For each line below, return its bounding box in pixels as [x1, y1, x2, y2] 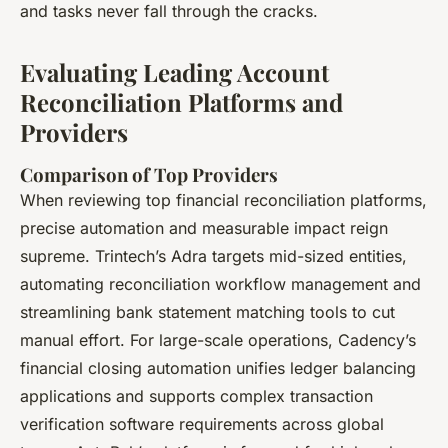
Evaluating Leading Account [20, 55, 329, 88]
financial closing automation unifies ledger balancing [20, 357, 416, 378]
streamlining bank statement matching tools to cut [20, 301, 395, 322]
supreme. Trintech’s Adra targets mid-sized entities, [20, 245, 407, 266]
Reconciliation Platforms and [20, 85, 343, 118]
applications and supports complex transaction [20, 385, 373, 406]
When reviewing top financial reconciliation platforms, [20, 189, 427, 210]
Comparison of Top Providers [20, 161, 278, 187]
